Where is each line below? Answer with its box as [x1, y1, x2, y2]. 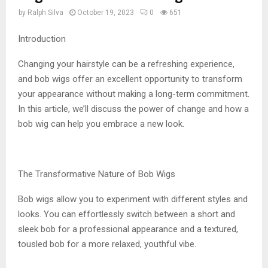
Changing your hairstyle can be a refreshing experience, [18, 58, 234, 69]
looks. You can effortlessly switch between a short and [18, 208, 235, 220]
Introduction [18, 33, 66, 44]
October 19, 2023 [77, 8, 134, 17]
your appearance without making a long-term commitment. [18, 88, 249, 99]
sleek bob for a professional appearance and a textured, [18, 223, 238, 234]
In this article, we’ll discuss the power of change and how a [18, 103, 249, 114]
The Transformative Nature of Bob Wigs [18, 168, 175, 179]
